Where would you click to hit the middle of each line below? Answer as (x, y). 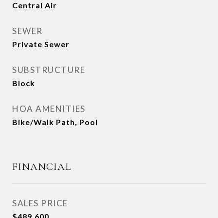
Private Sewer (41, 44)
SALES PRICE (40, 203)
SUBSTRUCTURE (49, 70)
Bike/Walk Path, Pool (55, 122)
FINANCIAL (42, 167)
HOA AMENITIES (49, 109)
